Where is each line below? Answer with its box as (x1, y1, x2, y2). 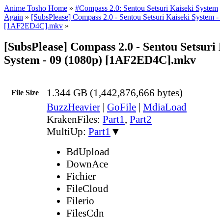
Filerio (66, 194, 94, 207)
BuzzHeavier (47, 101, 100, 113)
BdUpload (66, 145, 110, 158)
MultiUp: (47, 125, 88, 137)
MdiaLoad (143, 101, 187, 113)
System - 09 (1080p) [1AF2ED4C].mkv (4, 53, 196, 66)
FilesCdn (66, 207, 104, 219)
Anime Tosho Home (4, 4, 67, 12)
